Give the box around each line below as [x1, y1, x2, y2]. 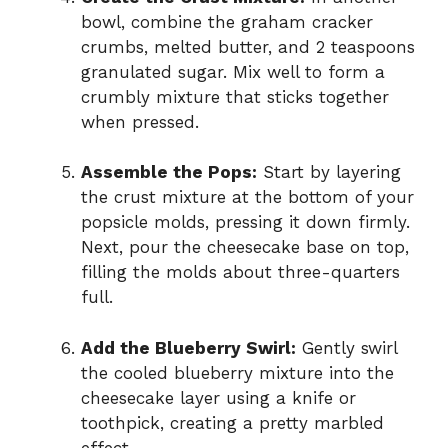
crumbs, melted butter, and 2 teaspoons [81, 36, 415, 57]
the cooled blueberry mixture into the [81, 362, 394, 383]
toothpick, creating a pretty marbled [81, 412, 384, 433]
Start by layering [257, 162, 401, 183]
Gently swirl [296, 337, 397, 358]
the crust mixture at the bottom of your [81, 187, 414, 208]
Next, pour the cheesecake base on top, [81, 237, 409, 258]
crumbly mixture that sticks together [81, 86, 389, 107]
